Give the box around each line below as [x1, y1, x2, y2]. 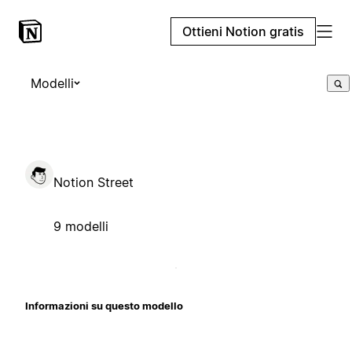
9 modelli [53, 218, 108, 234]
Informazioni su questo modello [25, 299, 183, 312]
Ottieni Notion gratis [182, 24, 304, 39]
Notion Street [53, 174, 134, 190]
